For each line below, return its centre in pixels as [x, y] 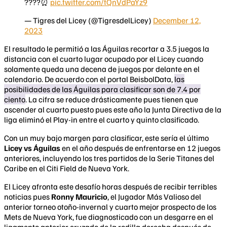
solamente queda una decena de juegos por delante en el [102, 69]
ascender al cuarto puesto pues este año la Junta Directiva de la [113, 110]
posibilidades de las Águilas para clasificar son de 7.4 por [102, 89]
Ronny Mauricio [79, 197]
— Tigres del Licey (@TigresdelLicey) [89, 21]
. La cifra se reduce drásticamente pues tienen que [112, 100]
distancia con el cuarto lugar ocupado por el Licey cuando [104, 59]
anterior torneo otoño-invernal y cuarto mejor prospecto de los [110, 207]
